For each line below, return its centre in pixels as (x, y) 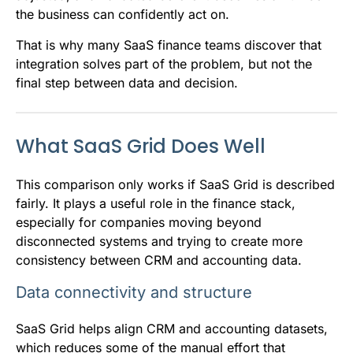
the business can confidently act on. (123, 15)
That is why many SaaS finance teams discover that (169, 45)
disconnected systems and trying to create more (159, 242)
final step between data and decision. (127, 83)
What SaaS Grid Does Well (141, 147)
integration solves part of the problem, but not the (164, 64)
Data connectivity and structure (134, 293)
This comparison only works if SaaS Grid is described (175, 185)
